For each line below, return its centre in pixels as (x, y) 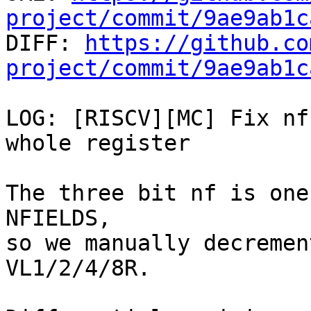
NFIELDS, (58, 218)
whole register (98, 143)
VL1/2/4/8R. (78, 268)
